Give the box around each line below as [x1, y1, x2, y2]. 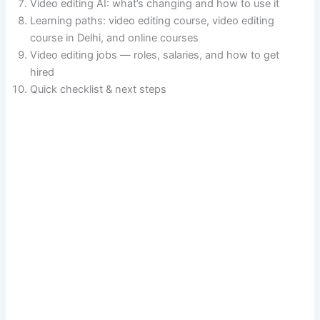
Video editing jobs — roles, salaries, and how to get [30, 49, 280, 61]
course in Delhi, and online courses [30, 31, 199, 44]
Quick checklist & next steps [30, 83, 167, 96]
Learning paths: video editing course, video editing [30, 14, 275, 27]
